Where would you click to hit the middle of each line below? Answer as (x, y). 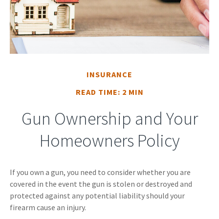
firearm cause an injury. (48, 208)
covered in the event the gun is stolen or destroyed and (101, 184)
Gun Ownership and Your (109, 119)
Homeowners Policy (109, 141)
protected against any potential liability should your (97, 196)
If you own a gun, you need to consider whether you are (100, 172)
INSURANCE (109, 75)
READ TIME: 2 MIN (109, 92)
